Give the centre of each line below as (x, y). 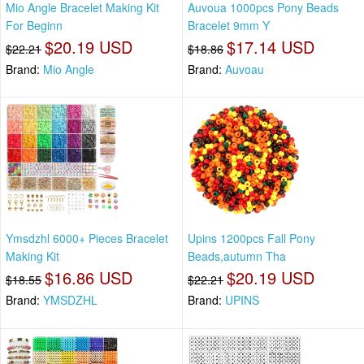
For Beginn (34, 25)
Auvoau (245, 69)
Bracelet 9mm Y (229, 25)
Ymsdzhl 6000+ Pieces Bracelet (87, 238)
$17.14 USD (271, 46)
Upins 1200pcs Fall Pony (251, 238)
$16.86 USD (89, 278)
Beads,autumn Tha (237, 256)
